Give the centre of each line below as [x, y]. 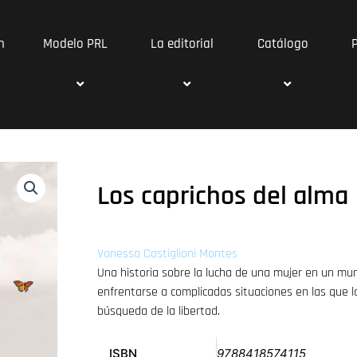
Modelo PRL [76, 44]
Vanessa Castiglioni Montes [167, 254]
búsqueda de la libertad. [158, 311]
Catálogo [282, 44]
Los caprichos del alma [222, 196]
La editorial [182, 44]
